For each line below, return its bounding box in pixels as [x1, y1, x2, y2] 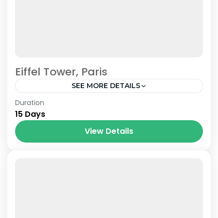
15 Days [15, 109, 45, 120]
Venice [72, 97, 95, 107]
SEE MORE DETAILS [71, 81, 140, 91]
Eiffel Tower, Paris [15, 64, 108, 80]
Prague [45, 97, 69, 107]
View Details [85, 126, 133, 137]
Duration [15, 98, 44, 108]
